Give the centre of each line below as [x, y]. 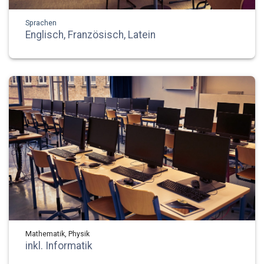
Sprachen [41, 23]
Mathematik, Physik [57, 234]
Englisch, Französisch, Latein [90, 34]
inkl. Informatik [59, 245]
